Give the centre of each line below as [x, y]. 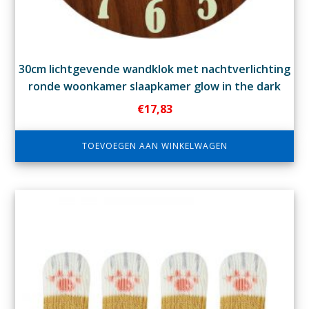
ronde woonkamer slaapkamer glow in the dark [154, 87]
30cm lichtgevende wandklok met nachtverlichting [154, 69]
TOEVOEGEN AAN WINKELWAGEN [154, 146]
